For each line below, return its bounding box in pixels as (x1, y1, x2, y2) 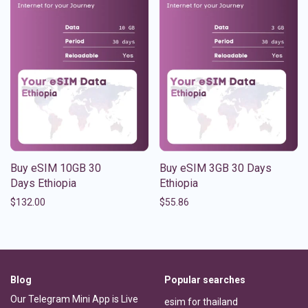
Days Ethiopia (10, 176, 76, 190)
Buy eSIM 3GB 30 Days (159, 161, 272, 175)
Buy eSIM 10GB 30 (10, 161, 101, 175)
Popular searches (164, 274, 245, 285)
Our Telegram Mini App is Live (10, 293, 138, 305)
